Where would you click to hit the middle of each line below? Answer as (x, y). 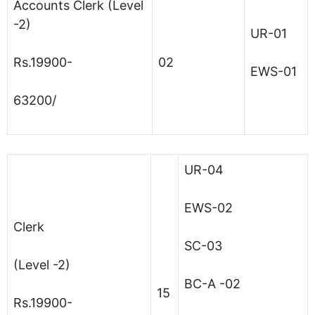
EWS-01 (274, 71)
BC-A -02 (212, 283)
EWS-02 (208, 207)
